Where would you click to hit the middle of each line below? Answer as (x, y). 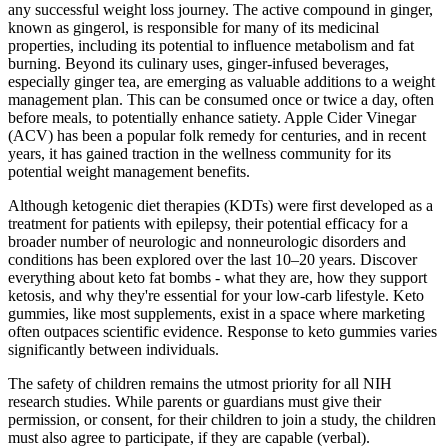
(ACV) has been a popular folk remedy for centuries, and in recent (217, 136)
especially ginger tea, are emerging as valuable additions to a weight (221, 82)
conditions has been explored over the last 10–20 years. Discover (212, 260)
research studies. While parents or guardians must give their (194, 402)
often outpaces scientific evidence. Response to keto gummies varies (222, 332)
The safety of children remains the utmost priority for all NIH (200, 384)
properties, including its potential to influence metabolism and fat (211, 46)
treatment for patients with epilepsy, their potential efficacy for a (208, 224)
